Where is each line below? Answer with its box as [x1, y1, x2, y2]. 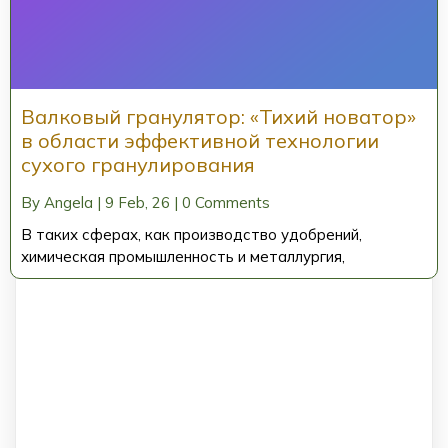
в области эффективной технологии [21, 128, 379, 154]
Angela [44, 193, 93, 213]
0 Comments [182, 193, 270, 213]
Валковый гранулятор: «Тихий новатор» [21, 104, 416, 130]
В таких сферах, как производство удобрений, [21, 225, 362, 245]
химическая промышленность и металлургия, [21, 247, 345, 267]
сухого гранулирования [21, 152, 255, 178]
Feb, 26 [118, 193, 170, 213]
